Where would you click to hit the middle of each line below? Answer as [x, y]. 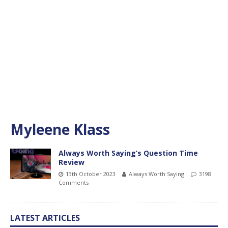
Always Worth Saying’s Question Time [128, 153]
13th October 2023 [91, 174]
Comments [74, 182]
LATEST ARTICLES [45, 218]
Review [72, 162]
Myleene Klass [60, 129]
